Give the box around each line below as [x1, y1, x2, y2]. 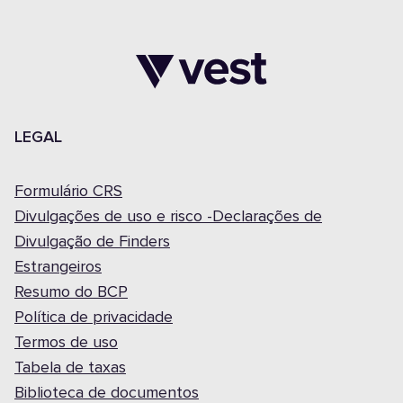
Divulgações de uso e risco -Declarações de [14, 209, 322, 225]
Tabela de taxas [14, 360, 126, 376]
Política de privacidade [14, 309, 173, 326]
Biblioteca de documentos [14, 385, 199, 401]
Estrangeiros [14, 259, 102, 275]
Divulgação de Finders [14, 234, 170, 250]
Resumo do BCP [14, 284, 128, 300]
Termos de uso [14, 335, 118, 351]
